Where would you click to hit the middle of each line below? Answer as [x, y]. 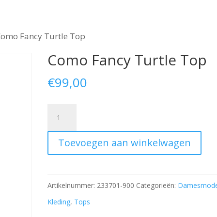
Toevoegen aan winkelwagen [125, 143]
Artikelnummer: [72, 185]
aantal [60, 178]
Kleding [59, 202]
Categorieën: [157, 185]
